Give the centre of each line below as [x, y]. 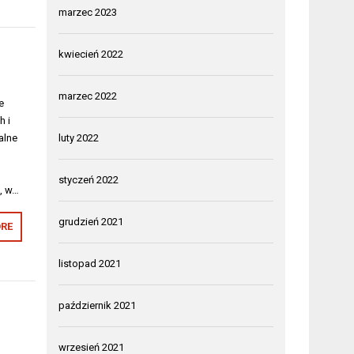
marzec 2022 [88, 96]
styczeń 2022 [89, 180]
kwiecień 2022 [91, 54]
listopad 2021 [90, 264]
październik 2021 [98, 305]
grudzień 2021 [91, 222]
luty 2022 [79, 138]
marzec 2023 [88, 12]
